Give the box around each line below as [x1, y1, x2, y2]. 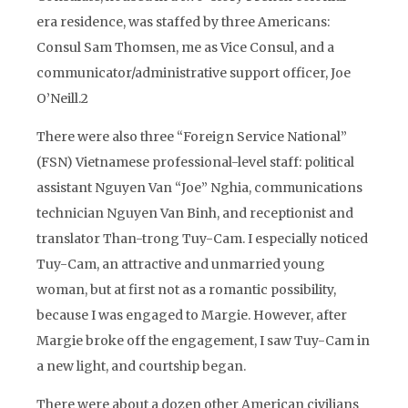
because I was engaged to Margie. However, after [36, 307, 347, 323]
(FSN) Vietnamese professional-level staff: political [36, 154, 354, 170]
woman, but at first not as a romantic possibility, [36, 281, 336, 298]
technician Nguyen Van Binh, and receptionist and [36, 205, 353, 221]
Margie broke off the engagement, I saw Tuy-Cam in [36, 332, 370, 349]
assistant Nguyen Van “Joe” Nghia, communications [36, 179, 362, 196]
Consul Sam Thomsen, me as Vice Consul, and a [36, 39, 334, 56]
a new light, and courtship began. [36, 358, 246, 374]
